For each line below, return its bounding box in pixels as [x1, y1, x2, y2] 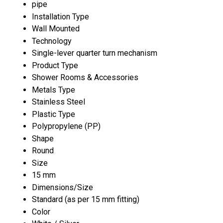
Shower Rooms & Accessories [32, 72, 138, 82]
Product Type [32, 60, 78, 70]
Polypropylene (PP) [32, 121, 101, 131]
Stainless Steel [32, 97, 85, 107]
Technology [32, 36, 72, 46]
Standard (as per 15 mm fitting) [32, 194, 139, 204]
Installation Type [32, 11, 89, 21]
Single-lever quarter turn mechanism [32, 48, 157, 58]
